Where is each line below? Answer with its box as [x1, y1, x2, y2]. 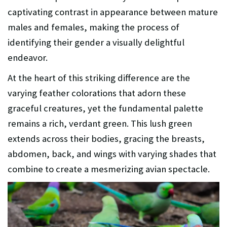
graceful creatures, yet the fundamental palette [8, 102, 203, 114]
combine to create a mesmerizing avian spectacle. [8, 163, 210, 175]
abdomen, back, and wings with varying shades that [8, 147, 216, 160]
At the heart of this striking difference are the [8, 71, 190, 84]
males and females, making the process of [8, 21, 179, 33]
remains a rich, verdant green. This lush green [8, 117, 192, 129]
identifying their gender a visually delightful [8, 36, 184, 48]
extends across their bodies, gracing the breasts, [8, 132, 205, 144]
